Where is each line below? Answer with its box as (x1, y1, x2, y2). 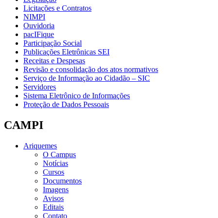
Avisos (43, 194, 64, 202)
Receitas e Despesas (23, 56, 85, 65)
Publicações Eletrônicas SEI (23, 47, 109, 56)
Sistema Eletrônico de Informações (23, 91, 130, 100)
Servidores (23, 82, 56, 91)
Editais (43, 202, 64, 211)
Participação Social (23, 38, 82, 47)
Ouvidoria (23, 21, 54, 30)
